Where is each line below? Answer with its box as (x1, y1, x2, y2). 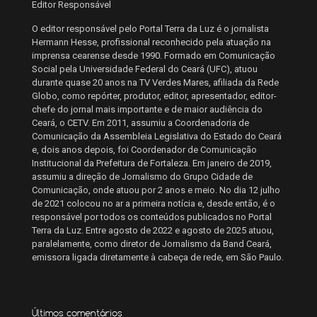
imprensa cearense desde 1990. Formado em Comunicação (32, 50, 275, 62)
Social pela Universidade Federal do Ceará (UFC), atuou (32, 64, 258, 75)
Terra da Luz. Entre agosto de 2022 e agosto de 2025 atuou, (32, 225, 274, 236)
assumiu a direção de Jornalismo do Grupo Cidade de (32, 171, 253, 183)
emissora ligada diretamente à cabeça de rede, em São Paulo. (32, 252, 284, 263)
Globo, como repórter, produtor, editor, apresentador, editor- (32, 91, 277, 102)
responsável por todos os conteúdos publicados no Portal (32, 212, 272, 223)
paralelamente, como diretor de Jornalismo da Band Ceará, (32, 238, 272, 250)
